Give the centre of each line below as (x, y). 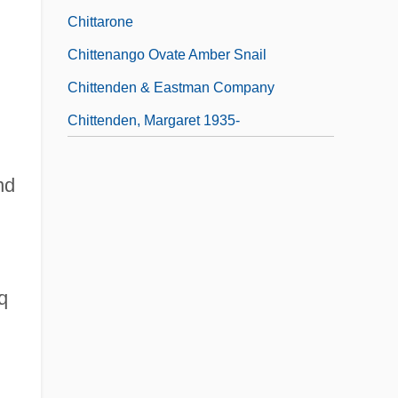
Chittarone (100, 21)
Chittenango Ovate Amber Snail (167, 54)
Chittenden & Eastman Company (171, 87)
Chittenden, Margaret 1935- (154, 120)
